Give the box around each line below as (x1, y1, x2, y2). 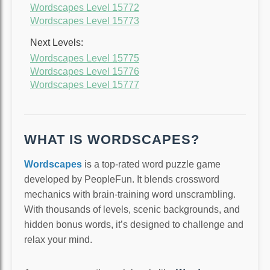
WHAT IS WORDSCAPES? (24, 132, 199, 148)
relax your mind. (24, 234, 92, 245)
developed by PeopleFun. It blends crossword (24, 174, 219, 185)
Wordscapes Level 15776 (30, 66, 139, 77)
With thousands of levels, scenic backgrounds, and (24, 204, 240, 215)
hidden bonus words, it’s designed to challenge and (24, 219, 243, 230)
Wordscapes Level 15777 (30, 79, 139, 90)
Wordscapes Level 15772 (30, 2, 139, 13)
